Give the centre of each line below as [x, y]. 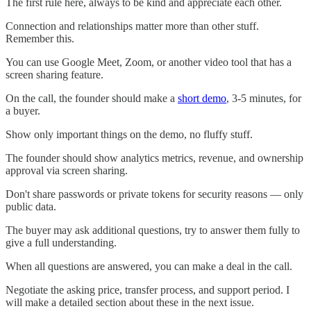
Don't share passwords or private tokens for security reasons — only [154, 194]
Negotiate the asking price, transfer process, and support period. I [148, 290]
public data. [31, 207]
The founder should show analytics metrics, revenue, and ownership [154, 158]
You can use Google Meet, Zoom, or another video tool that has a [149, 62]
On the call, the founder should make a [92, 99]
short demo [202, 99]
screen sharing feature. [54, 75]
